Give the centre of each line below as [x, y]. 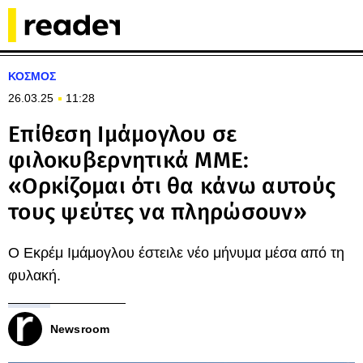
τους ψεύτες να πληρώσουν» [158, 212]
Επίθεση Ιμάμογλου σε [123, 134]
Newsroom [80, 329]
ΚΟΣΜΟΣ [32, 76]
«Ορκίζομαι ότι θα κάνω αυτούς [172, 186]
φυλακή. [34, 275]
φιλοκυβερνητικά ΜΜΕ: [129, 160]
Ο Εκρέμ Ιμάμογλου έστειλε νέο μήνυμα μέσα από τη [176, 253]
